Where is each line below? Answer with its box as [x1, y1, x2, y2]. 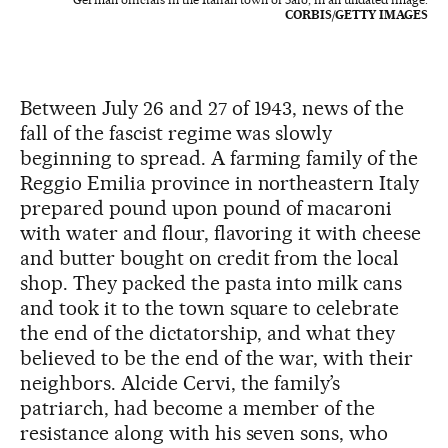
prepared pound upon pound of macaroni [20, 196, 393, 221]
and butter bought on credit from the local [20, 246, 400, 271]
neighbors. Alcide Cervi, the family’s [20, 371, 341, 396]
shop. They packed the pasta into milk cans [20, 271, 403, 296]
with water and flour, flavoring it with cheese [20, 221, 422, 246]
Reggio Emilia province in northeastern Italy [20, 171, 420, 196]
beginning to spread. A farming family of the [20, 146, 419, 171]
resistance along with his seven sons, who [20, 421, 389, 446]
